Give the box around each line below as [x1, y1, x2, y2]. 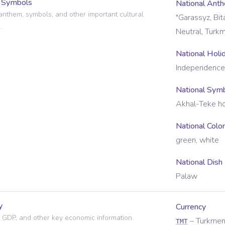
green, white [176, 135, 219, 146]
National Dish [176, 157, 222, 168]
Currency [176, 201, 206, 212]
